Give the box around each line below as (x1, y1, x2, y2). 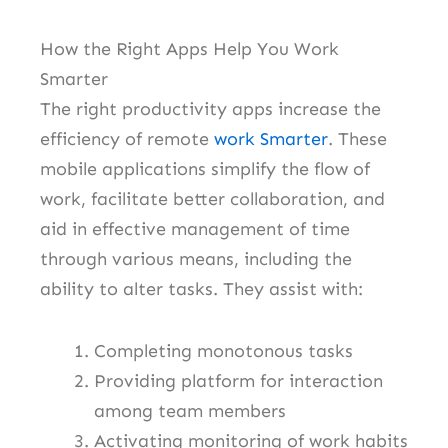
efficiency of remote (40, 128, 214, 151)
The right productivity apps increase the (40, 98, 381, 121)
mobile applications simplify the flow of (40, 158, 370, 181)
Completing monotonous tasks (94, 339, 353, 362)
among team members (94, 399, 286, 422)
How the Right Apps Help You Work (40, 38, 339, 61)
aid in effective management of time (40, 218, 350, 241)
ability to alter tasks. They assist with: (40, 278, 363, 301)
